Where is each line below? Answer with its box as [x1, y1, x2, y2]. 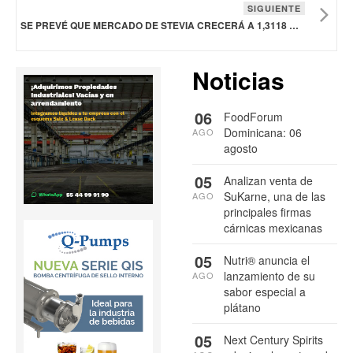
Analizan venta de [224, 173, 313, 189]
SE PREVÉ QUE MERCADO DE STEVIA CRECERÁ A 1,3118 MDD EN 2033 [289, 18, 299, 33]
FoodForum [224, 109, 283, 125]
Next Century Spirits [224, 332, 323, 348]
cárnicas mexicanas [224, 220, 322, 236]
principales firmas [224, 204, 311, 221]
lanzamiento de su [224, 268, 315, 284]
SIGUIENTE [247, 2, 301, 15]
